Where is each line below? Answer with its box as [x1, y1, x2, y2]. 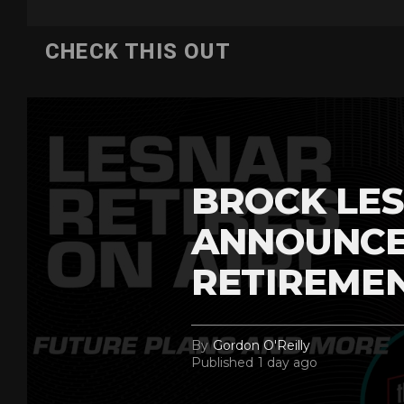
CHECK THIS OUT [45, 39, 231, 65]
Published [191, 354, 253, 372]
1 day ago [258, 354, 317, 372]
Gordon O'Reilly [213, 337, 310, 354]
